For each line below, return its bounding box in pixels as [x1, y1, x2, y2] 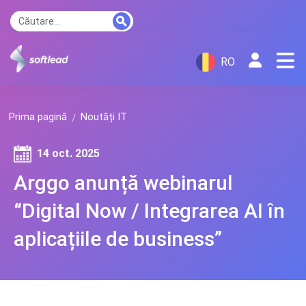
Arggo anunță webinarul [14, 171, 233, 195]
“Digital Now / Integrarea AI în [14, 199, 285, 223]
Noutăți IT [81, 111, 127, 123]
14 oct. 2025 [37, 147, 100, 160]
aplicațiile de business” [14, 227, 222, 251]
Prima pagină [9, 111, 67, 123]
